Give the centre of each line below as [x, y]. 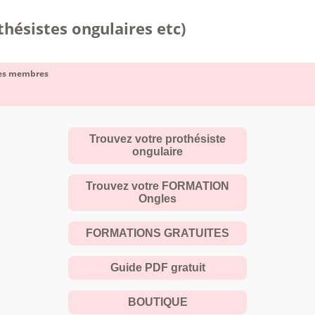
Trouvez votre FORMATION [157, 186]
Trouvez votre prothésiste [157, 139]
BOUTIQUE [157, 302]
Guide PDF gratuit [157, 268]
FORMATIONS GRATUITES [157, 233]
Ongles [157, 199]
